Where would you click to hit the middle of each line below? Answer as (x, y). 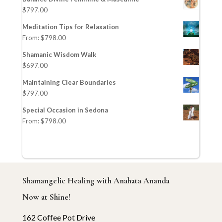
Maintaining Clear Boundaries (69, 82)
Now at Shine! (46, 197)
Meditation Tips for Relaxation (70, 27)
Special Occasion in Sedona (65, 110)
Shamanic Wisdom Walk (59, 55)
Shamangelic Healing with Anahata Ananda (96, 181)
